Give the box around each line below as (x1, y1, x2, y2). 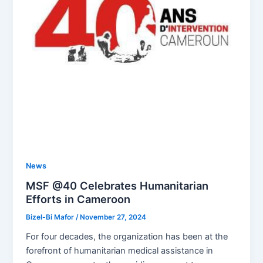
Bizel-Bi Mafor (26, 213, 76, 222)
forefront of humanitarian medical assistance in (26, 245, 214, 257)
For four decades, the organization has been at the (26, 231, 228, 242)
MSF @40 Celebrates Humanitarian (26, 179, 209, 193)
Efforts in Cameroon (26, 193, 131, 206)
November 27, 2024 (80, 213, 147, 222)
